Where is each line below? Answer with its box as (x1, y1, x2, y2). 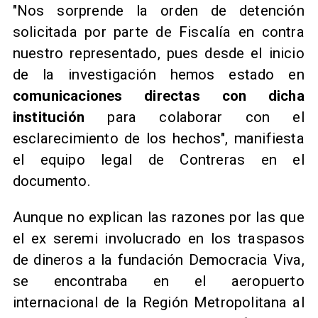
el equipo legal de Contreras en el (12, 151, 305, 169)
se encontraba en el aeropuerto (12, 272, 305, 290)
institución (12, 109, 85, 126)
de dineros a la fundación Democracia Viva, (12, 251, 305, 268)
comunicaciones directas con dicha (12, 87, 305, 105)
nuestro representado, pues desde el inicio (12, 45, 305, 62)
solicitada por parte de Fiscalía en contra (12, 23, 305, 41)
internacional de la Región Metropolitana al (12, 293, 305, 311)
